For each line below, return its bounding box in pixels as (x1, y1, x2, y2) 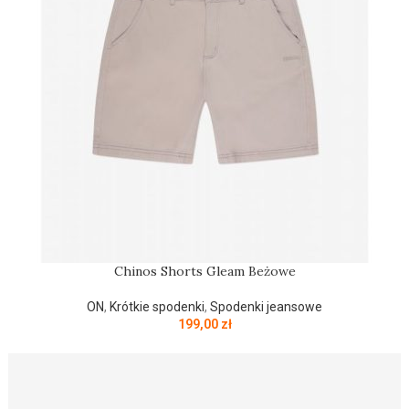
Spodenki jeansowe (210, 299, 322, 314)
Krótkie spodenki (110, 299, 204, 314)
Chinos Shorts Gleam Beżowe (113, 263, 296, 279)
